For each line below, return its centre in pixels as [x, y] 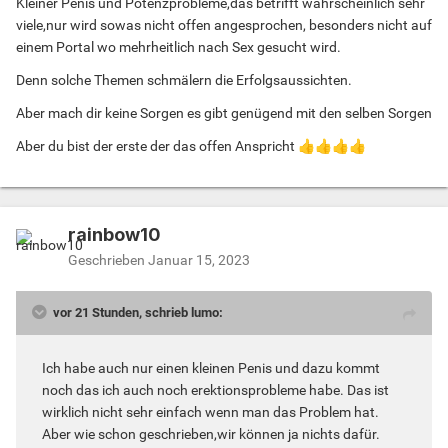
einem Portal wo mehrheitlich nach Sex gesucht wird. [180, 46]
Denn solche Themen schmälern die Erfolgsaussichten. [184, 79]
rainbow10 [114, 234]
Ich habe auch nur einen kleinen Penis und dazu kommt [211, 367]
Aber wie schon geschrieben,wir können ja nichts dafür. [211, 433]
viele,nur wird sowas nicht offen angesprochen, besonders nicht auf [224, 24]
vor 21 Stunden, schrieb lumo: [138, 312]
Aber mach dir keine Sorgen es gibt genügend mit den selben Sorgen [224, 112]
